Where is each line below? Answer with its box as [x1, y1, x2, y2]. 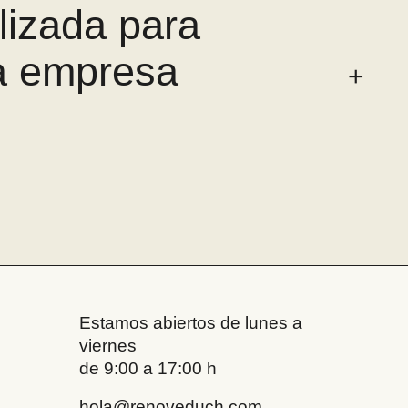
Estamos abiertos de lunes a [78, 312, 302, 332]
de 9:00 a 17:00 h [78, 358, 217, 378]
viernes [78, 335, 137, 355]
